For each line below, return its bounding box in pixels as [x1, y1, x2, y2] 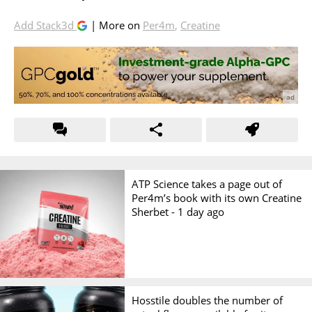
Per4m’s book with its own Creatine [132, 190, 302, 205]
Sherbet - [132, 204, 178, 219]
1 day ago [178, 204, 225, 219]
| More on [88, 17, 143, 32]
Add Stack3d [14, 17, 77, 32]
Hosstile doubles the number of [132, 292, 283, 307]
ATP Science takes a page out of [132, 176, 283, 191]
